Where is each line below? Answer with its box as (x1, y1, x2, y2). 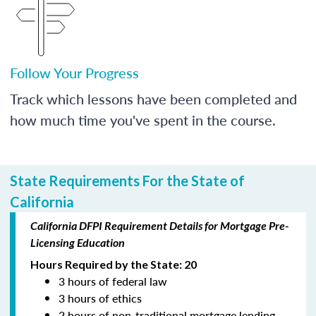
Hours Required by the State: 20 (30, 257, 197, 271)
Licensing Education (30, 235, 125, 249)
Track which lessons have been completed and (10, 88, 297, 109)
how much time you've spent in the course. (10, 109, 276, 130)
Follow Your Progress (10, 62, 139, 83)
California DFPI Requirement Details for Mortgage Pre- (30, 218, 288, 232)
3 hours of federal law (59, 272, 167, 289)
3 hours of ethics (59, 289, 142, 306)
